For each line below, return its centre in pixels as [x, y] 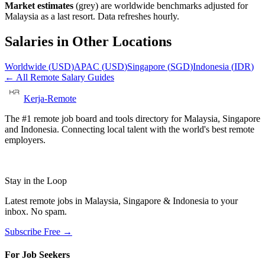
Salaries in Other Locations [88, 42]
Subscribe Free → [38, 232]
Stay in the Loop [36, 181]
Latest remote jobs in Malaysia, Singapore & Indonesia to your [121, 201]
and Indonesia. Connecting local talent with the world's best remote [130, 129]
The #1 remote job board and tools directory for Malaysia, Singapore [132, 119]
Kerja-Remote [50, 98]
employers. [25, 140]
